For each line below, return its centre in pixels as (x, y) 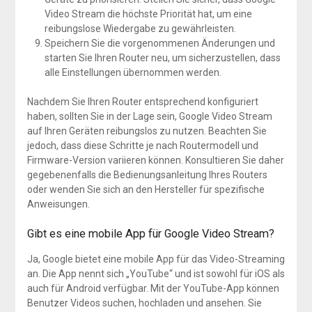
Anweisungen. (58, 204)
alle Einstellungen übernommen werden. (133, 73)
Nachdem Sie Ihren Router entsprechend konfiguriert (142, 102)
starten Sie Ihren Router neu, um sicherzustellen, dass (162, 58)
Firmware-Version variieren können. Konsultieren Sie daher (155, 161)
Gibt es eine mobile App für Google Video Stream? (150, 234)
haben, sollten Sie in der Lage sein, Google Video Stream (149, 117)
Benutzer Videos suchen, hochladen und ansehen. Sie (144, 303)
